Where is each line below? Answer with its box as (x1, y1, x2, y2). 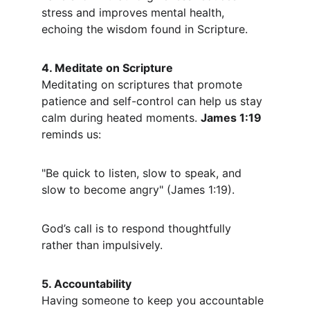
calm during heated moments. (42, 111, 201, 125)
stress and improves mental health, (42, 6, 228, 19)
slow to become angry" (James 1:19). (42, 183, 235, 197)
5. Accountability (42, 277, 131, 291)
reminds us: (42, 127, 101, 141)
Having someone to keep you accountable (42, 293, 267, 307)
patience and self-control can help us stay (42, 94, 266, 108)
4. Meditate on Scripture (42, 61, 173, 75)
